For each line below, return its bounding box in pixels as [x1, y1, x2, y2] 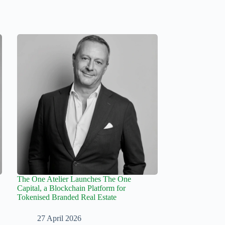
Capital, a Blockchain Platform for [17, 184, 126, 193]
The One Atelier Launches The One [17, 175, 131, 184]
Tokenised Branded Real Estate [17, 193, 117, 202]
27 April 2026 [37, 214, 81, 223]
